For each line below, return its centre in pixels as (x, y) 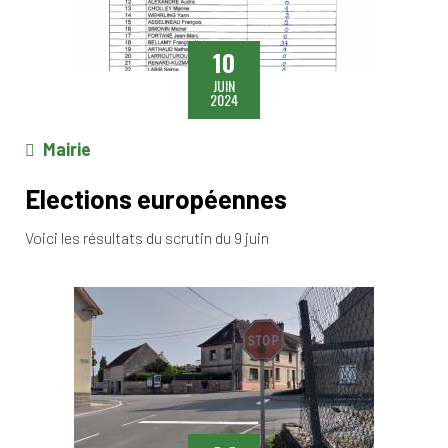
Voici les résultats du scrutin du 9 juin (147, 237)
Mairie (67, 148)
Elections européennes (156, 198)
